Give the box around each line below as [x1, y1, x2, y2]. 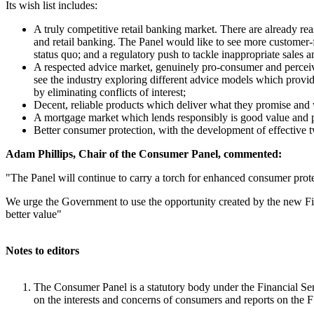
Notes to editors [6, 245, 79, 257]
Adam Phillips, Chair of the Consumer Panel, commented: [6, 148, 282, 160]
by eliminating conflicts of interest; [34, 86, 186, 98]
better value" [6, 208, 62, 220]
